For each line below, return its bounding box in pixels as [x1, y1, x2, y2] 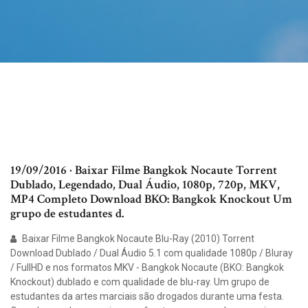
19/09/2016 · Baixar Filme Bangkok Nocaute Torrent [10, 162, 277, 179]
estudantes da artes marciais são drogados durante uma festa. [10, 291, 284, 302]
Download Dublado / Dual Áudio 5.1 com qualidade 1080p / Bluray [10, 247, 293, 259]
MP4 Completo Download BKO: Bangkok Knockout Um [10, 191, 292, 208]
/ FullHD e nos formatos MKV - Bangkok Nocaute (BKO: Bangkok [10, 262, 284, 274]
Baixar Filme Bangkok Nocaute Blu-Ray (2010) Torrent [20, 233, 254, 245]
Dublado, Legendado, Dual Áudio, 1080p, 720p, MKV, [10, 177, 280, 193]
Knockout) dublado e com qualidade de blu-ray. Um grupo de [10, 276, 269, 288]
